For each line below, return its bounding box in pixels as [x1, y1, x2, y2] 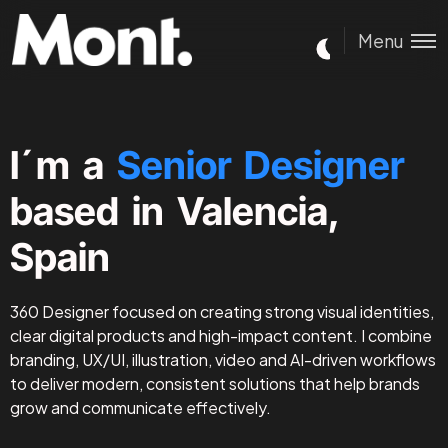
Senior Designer [117, 142, 404, 188]
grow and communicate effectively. [10, 397, 271, 418]
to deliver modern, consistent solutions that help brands [10, 373, 420, 394]
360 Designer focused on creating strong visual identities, [10, 301, 434, 322]
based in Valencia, [10, 188, 339, 234]
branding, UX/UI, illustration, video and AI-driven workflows [10, 349, 436, 370]
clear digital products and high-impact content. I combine [10, 325, 432, 346]
